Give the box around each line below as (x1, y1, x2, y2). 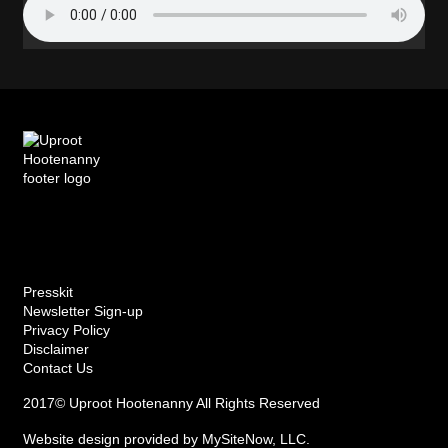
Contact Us (22, 360, 93, 377)
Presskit (22, 284, 73, 301)
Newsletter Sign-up (22, 303, 143, 320)
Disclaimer (22, 341, 89, 358)
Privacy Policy (22, 322, 110, 339)
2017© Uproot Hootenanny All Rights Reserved (22, 395, 320, 412)
